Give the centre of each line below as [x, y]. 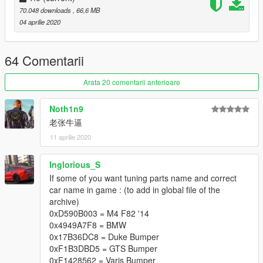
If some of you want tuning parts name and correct [143, 178]
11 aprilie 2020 [70, 137]
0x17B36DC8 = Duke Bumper [104, 237]
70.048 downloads [46, 10]
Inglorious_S [75, 165]
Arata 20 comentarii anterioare [132, 82]
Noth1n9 [66, 109]
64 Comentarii [44, 60]
